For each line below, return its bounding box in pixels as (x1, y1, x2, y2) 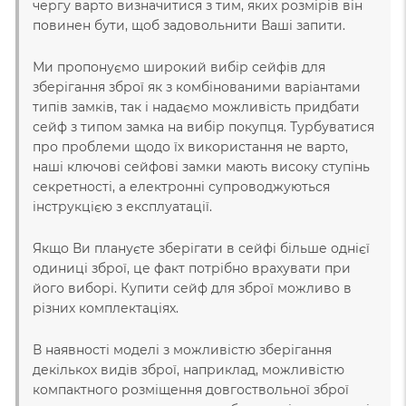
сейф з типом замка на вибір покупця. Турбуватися (33, 118, 374, 135)
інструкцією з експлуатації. (33, 198, 212, 215)
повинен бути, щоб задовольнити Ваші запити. (33, 16, 345, 34)
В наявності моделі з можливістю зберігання (33, 341, 332, 358)
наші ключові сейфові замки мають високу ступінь (33, 158, 370, 175)
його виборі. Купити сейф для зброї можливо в (33, 279, 352, 296)
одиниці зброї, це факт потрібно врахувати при (33, 259, 351, 276)
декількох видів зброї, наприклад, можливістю (33, 361, 344, 378)
